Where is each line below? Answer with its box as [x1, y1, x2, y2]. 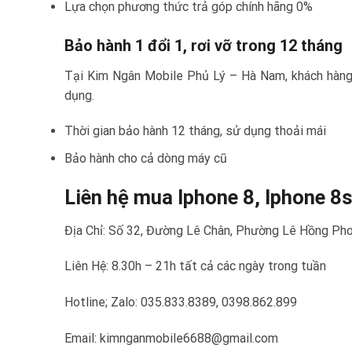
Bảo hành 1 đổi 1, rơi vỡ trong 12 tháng [64, 35, 343, 55]
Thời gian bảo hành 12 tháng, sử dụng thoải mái [64, 123, 326, 139]
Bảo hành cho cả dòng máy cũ [64, 151, 227, 166]
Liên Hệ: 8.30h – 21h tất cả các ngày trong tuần [64, 258, 326, 274]
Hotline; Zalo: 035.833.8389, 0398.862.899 [64, 295, 297, 310]
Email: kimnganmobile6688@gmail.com [64, 330, 278, 346]
